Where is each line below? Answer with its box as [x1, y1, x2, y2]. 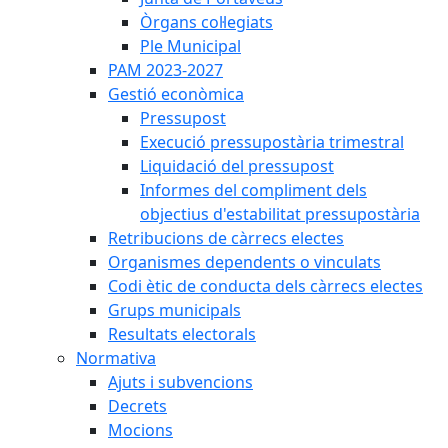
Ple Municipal [140, 35, 241, 57]
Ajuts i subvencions [108, 371, 253, 393]
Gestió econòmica [108, 83, 244, 105]
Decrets [108, 395, 167, 417]
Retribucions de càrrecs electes [108, 227, 344, 249]
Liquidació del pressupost [140, 155, 334, 177]
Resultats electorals [108, 323, 256, 345]
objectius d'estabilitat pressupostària [140, 203, 420, 225]
